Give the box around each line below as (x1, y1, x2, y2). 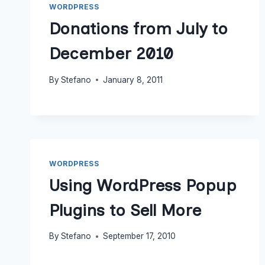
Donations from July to (49, 18, 228, 39)
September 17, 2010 (103, 231, 176, 241)
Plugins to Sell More (49, 199, 201, 220)
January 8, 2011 (103, 75, 163, 85)
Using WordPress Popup (49, 174, 237, 195)
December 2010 (49, 43, 173, 64)
